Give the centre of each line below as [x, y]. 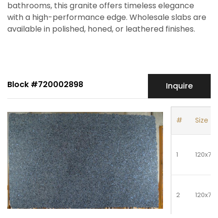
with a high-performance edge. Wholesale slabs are [107, 18]
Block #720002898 [45, 85]
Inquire [179, 86]
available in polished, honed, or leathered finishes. [101, 29]
